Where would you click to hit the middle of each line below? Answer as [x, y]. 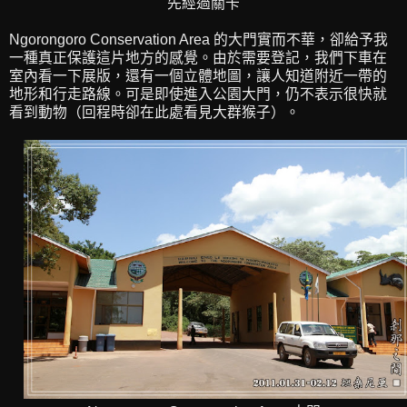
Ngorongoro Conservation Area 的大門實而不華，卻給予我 [199, 39]
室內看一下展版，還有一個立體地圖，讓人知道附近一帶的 [198, 75]
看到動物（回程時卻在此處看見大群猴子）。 [154, 112]
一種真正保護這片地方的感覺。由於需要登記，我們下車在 [198, 57]
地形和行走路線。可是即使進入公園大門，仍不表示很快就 [198, 94]
